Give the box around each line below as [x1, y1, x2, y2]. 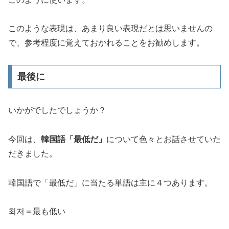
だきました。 [8, 149, 57, 158]
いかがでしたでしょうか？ [8, 106, 106, 114]
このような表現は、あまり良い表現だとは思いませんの [8, 24, 213, 33]
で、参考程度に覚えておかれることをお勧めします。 [8, 38, 204, 48]
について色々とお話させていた [106, 134, 221, 144]
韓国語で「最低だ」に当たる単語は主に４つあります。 [8, 178, 213, 187]
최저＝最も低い [8, 207, 65, 216]
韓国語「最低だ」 [41, 134, 106, 144]
